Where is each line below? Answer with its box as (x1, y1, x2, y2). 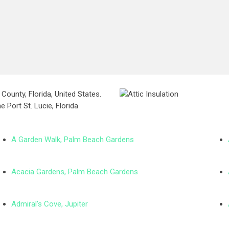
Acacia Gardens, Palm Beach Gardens (11, 167, 139, 176)
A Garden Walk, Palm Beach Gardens (11, 135, 134, 144)
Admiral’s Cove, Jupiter (11, 199, 88, 209)
